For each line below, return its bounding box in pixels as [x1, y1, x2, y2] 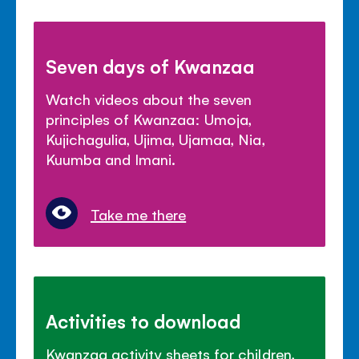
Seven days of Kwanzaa [46, 53, 256, 78]
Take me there [91, 204, 187, 224]
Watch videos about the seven [46, 88, 252, 108]
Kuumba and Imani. [46, 148, 176, 168]
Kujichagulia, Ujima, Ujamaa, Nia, [46, 128, 265, 148]
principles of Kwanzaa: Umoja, [46, 108, 252, 128]
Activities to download [46, 308, 241, 333]
